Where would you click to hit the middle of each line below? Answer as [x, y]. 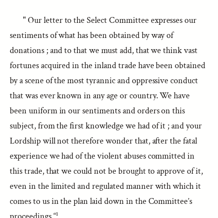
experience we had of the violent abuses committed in [102, 156]
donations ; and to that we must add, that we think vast [104, 50]
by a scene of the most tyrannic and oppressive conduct [104, 81]
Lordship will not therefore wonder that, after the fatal [103, 141]
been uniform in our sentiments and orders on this [98, 111]
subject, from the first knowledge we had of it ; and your [106, 126]
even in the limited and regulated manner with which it [106, 186]
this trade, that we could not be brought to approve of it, [106, 171]
